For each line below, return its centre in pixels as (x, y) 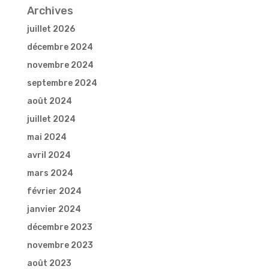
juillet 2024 (51, 119)
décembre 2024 (60, 47)
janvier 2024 (54, 210)
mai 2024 (47, 138)
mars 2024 (50, 174)
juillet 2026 (51, 29)
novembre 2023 (60, 246)
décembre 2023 (59, 228)
